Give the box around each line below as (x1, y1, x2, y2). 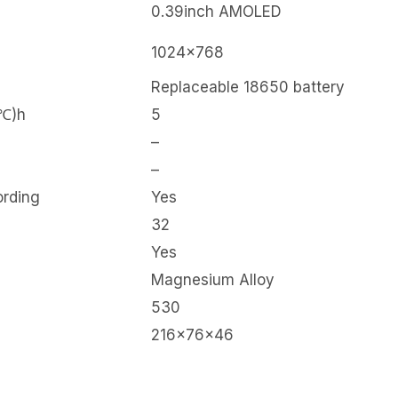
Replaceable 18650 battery (151, 78, 345, 97)
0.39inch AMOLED (151, 3, 282, 21)
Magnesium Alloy (151, 271, 275, 290)
